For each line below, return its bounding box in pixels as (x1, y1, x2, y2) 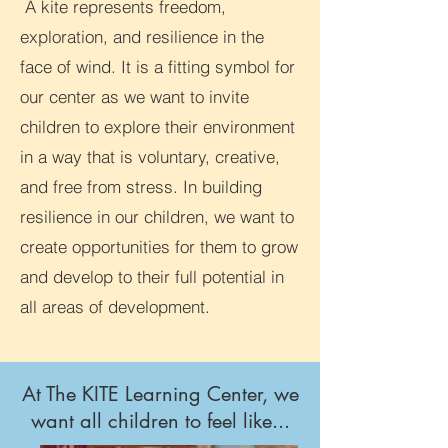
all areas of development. (20, 296, 210, 317)
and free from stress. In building (20, 176, 262, 197)
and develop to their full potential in (20, 266, 284, 287)
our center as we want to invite (20, 86, 249, 107)
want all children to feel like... (30, 408, 290, 434)
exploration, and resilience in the (20, 26, 264, 47)
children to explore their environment (20, 116, 295, 137)
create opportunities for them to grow (20, 236, 298, 257)
